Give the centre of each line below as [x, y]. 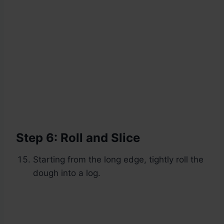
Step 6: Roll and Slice [78, 138]
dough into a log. [67, 173]
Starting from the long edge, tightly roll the [118, 160]
